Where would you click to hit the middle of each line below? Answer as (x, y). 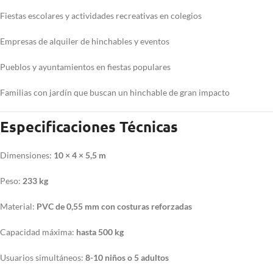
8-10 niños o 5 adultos (127, 258)
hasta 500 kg (100, 232)
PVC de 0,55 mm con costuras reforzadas (114, 207)
